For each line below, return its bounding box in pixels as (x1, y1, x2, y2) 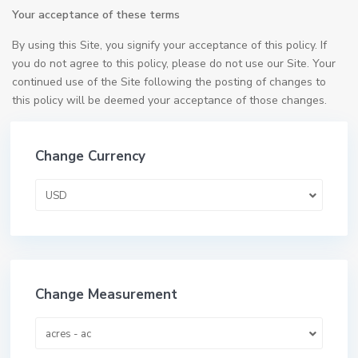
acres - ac (46, 327, 91, 341)
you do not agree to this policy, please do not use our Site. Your (12, 56, 336, 71)
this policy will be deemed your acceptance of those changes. (12, 93, 327, 108)
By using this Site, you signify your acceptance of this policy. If (12, 38, 327, 53)
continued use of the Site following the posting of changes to (12, 74, 326, 89)
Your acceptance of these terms (12, 7, 180, 22)
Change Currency (35, 147, 145, 165)
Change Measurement (35, 285, 177, 304)
